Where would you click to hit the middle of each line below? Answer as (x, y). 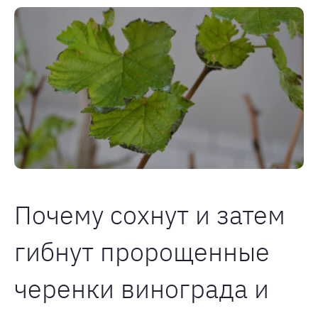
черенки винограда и (142, 289)
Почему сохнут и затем (150, 215)
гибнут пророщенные (142, 252)
